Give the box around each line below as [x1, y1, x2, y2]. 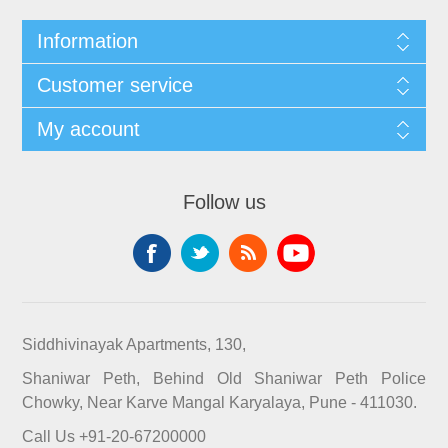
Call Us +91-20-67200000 [21, 428, 206, 446]
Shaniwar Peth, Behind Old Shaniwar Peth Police [21, 370, 427, 388]
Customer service [36, 74, 193, 97]
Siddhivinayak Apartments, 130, [21, 336, 246, 354]
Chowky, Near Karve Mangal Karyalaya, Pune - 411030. [21, 394, 417, 412]
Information [36, 30, 138, 53]
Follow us [182, 191, 266, 214]
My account [36, 118, 140, 141]
